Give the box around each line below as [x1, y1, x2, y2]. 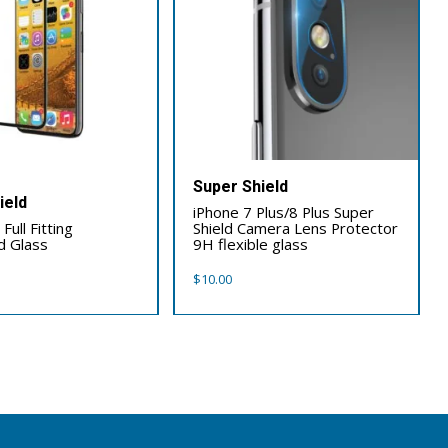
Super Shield [193, 175, 289, 200]
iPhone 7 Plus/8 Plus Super [193, 202, 375, 223]
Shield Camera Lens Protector [193, 218, 399, 239]
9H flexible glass [193, 234, 309, 255]
